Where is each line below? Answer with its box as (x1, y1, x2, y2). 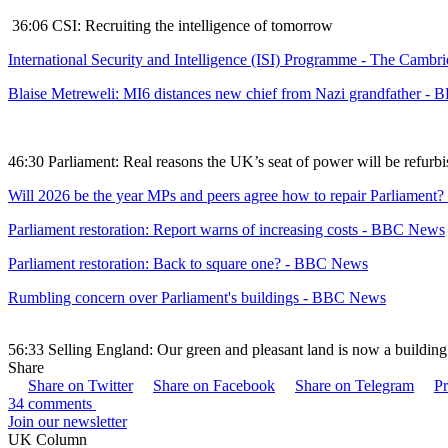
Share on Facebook (153, 377, 275, 395)
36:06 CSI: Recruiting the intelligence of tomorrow (8, 17, 333, 35)
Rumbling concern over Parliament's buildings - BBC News (8, 289, 386, 307)
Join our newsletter (8, 413, 127, 431)
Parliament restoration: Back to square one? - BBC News (8, 255, 368, 273)
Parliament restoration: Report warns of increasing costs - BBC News (8, 221, 445, 239)
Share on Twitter (28, 377, 133, 395)
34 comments (8, 395, 96, 413)
